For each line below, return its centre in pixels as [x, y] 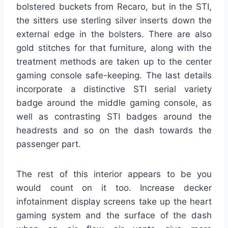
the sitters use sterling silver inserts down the [114, 21]
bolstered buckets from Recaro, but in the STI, [114, 7]
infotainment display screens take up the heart [114, 202]
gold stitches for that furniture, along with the [114, 48]
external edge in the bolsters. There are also [114, 34]
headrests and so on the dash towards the [114, 131]
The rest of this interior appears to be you [114, 174]
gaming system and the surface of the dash [114, 216]
